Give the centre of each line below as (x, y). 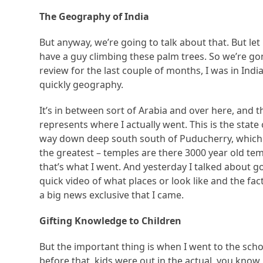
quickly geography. (82, 85)
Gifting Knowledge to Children (111, 221)
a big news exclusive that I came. (112, 195)
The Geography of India (95, 17)
